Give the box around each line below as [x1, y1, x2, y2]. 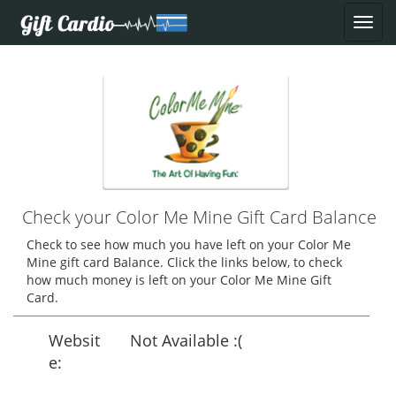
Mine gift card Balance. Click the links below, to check [27, 254, 342, 271]
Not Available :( [130, 330, 242, 352]
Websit [49, 330, 100, 352]
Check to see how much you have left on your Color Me [27, 236, 351, 254]
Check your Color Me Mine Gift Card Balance [22, 205, 377, 230]
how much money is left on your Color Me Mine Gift [27, 271, 331, 289]
